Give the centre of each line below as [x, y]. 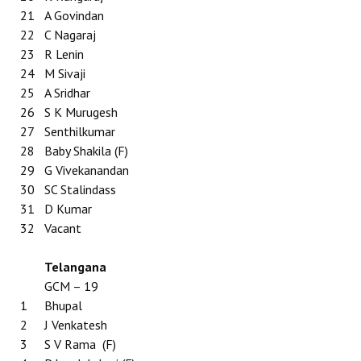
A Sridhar [67, 93]
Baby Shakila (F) [86, 151]
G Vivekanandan [87, 170]
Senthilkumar [80, 131]
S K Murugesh [81, 112]
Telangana [75, 267]
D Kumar [68, 209]
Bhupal [63, 305]
